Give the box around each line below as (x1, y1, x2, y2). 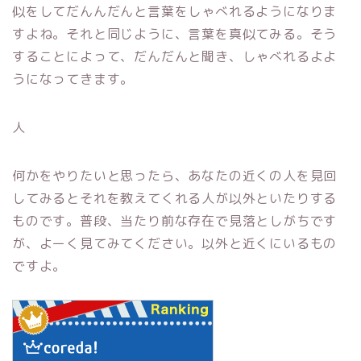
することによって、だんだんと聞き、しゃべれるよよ (12, 48, 338, 66)
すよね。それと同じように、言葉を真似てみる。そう (12, 25, 338, 44)
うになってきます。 (12, 70, 135, 89)
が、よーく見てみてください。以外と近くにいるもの (12, 234, 338, 253)
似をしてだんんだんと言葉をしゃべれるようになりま (12, 2, 338, 21)
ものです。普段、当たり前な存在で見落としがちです (12, 212, 338, 230)
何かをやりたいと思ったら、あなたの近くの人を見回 (12, 167, 338, 185)
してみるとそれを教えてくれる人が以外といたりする (12, 189, 338, 208)
